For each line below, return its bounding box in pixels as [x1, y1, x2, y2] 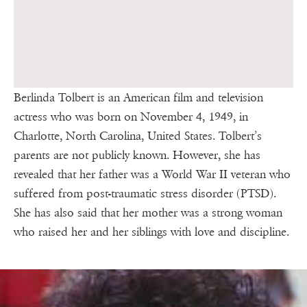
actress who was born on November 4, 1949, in [14, 110, 248, 125]
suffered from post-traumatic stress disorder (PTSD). [14, 186, 276, 201]
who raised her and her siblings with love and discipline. [14, 225, 289, 240]
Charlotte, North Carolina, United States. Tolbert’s [14, 129, 262, 144]
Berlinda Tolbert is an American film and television [14, 90, 263, 106]
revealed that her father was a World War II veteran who [14, 167, 291, 182]
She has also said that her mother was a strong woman [14, 206, 282, 221]
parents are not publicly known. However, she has [14, 148, 260, 163]
